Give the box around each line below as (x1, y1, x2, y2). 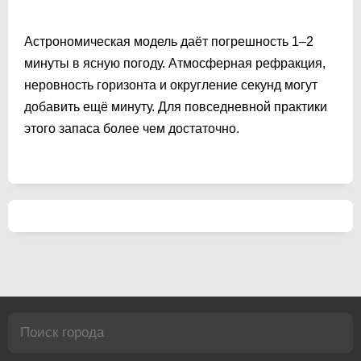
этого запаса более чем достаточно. (24, 121, 239, 135)
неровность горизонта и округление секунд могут (24, 77, 317, 92)
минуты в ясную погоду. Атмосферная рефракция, (24, 56, 326, 70)
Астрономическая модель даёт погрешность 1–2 (24, 34, 313, 48)
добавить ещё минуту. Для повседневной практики (24, 99, 327, 114)
